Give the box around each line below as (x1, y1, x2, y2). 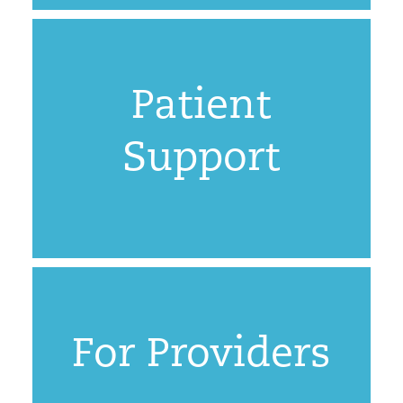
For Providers (72, 335, 331, 376)
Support (122, 139, 281, 180)
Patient (131, 86, 272, 128)
